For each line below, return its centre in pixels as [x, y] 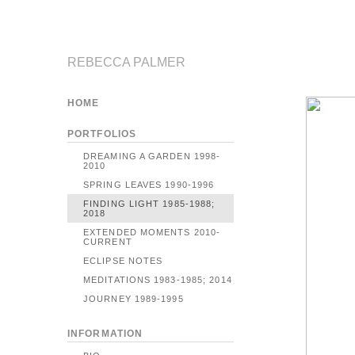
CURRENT [108, 242]
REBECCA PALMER [126, 62]
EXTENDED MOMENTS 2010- [152, 232]
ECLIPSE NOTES [123, 261]
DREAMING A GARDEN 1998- [152, 156]
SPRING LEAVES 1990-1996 [149, 185]
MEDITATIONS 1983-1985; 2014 [158, 280]
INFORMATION [105, 334]
